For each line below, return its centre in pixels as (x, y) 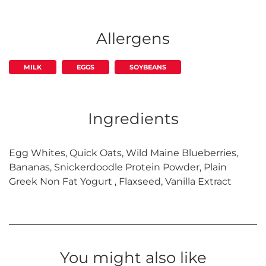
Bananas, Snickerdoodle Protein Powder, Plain (118, 167)
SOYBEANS (148, 67)
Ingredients (133, 119)
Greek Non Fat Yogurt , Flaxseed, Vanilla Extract (120, 182)
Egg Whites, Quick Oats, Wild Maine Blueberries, (123, 153)
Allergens (133, 39)
